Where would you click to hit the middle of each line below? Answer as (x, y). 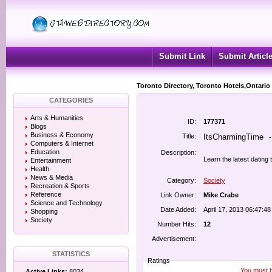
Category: (182, 180)
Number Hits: (177, 224)
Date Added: (178, 209)
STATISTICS (71, 254)
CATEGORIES (71, 100)
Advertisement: (174, 239)
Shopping (44, 211)
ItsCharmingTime (233, 137)
